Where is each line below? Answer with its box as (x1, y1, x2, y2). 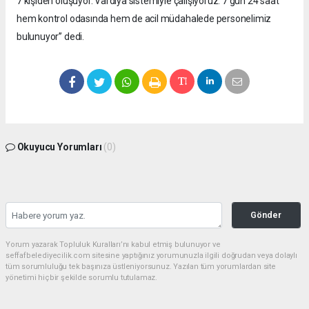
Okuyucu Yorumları (14, 141, 104, 153)
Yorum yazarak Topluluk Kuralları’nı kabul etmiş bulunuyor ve (6, 240, 221, 250)
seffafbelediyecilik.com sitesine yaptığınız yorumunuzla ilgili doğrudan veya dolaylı (6, 251, 297, 261)
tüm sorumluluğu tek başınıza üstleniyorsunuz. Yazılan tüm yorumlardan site (6, 262, 276, 272)
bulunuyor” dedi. (17, 31, 86, 43)
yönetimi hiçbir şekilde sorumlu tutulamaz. (6, 273, 157, 283)
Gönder (250, 210, 282, 221)
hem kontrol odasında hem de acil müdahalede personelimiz (17, 13, 272, 25)
